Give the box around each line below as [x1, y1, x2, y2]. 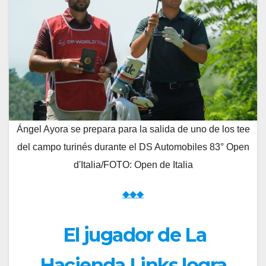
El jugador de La [62, 223, 207, 246]
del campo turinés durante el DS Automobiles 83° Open [17, 141, 249, 152]
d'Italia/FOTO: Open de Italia [73, 159, 193, 170]
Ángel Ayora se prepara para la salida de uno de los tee [16, 123, 250, 134]
